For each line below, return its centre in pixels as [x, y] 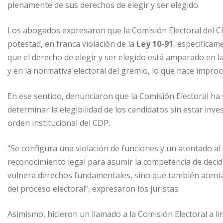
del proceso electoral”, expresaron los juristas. [94, 189]
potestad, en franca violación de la [72, 44]
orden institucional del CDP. [59, 123]
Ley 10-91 [155, 44]
